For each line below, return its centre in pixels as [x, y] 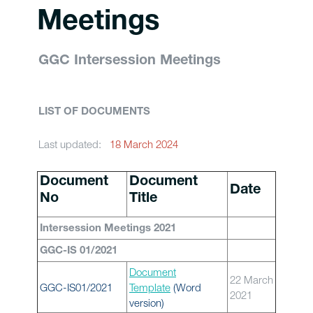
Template [150, 287]
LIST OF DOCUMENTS [94, 112]
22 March [252, 279]
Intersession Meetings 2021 [108, 229]
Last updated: [74, 144]
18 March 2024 [144, 144]
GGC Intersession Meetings [132, 61]
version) [147, 303]
